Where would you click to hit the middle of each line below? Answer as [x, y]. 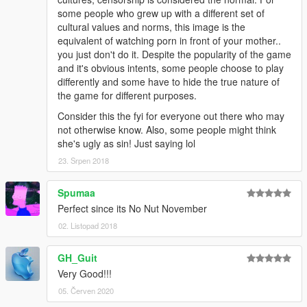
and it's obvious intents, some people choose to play [171, 67]
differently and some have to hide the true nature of [169, 81]
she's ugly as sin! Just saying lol [126, 143]
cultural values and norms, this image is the [151, 26]
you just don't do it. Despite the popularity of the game [174, 54]
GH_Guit [77, 257]
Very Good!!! [85, 273]
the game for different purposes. [127, 95]
